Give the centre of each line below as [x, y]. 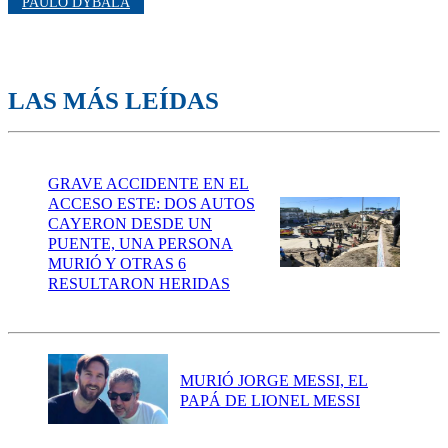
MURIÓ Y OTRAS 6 [117, 264]
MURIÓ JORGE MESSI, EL [274, 380]
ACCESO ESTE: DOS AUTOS [151, 204]
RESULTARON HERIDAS [139, 284]
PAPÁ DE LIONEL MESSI [270, 400]
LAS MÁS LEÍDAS [113, 101]
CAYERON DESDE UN [130, 224]
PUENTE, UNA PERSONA [140, 244]
